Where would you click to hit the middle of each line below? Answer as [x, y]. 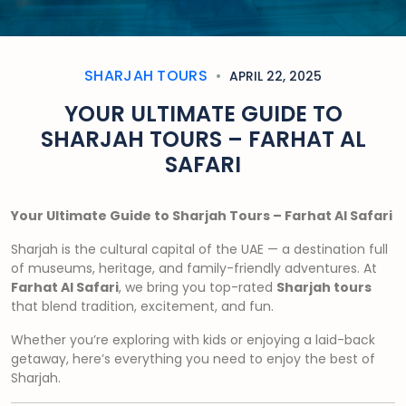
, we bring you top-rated [198, 287]
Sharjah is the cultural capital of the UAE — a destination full [199, 249]
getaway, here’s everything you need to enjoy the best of [193, 359]
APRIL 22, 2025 [274, 76]
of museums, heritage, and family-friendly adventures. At [194, 268]
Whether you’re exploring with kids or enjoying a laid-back [193, 340]
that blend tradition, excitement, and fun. [142, 306]
